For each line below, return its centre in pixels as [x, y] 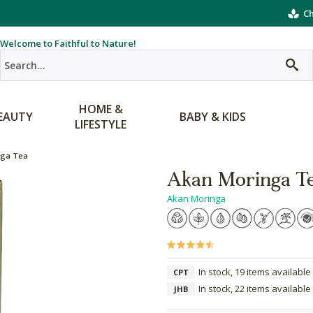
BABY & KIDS [212, 117]
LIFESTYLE [101, 124]
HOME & [101, 109]
